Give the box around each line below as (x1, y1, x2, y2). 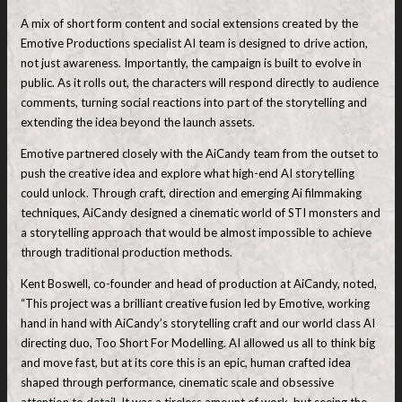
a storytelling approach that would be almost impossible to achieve (21, 224, 371, 240)
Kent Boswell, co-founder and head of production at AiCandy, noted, (21, 275, 377, 291)
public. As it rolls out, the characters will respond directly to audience (21, 74, 379, 90)
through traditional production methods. (21, 244, 232, 259)
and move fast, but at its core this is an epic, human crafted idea (21, 354, 351, 370)
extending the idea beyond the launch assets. (21, 114, 258, 129)
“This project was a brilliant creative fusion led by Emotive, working (21, 295, 370, 310)
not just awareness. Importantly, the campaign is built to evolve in (21, 55, 362, 70)
